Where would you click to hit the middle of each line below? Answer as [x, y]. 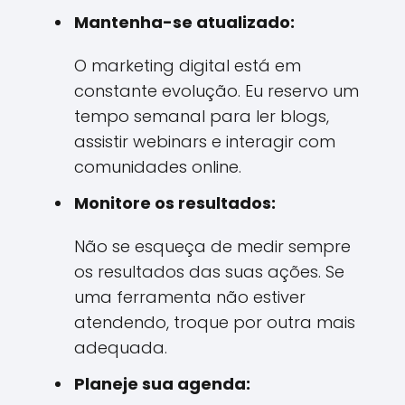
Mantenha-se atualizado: [184, 22]
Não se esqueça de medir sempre [212, 246]
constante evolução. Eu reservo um [217, 91]
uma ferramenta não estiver [190, 297]
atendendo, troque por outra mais [215, 322]
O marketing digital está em [188, 66]
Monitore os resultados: [175, 203]
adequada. [121, 348]
